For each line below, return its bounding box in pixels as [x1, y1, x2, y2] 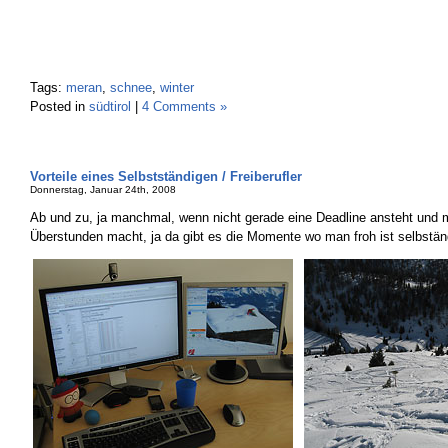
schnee [110, 80, 152, 95]
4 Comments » [142, 99, 227, 114]
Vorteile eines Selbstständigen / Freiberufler [30, 169, 302, 184]
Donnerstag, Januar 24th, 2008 [30, 184, 176, 195]
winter [160, 80, 194, 95]
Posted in [30, 99, 89, 114]
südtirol [89, 99, 131, 114]
